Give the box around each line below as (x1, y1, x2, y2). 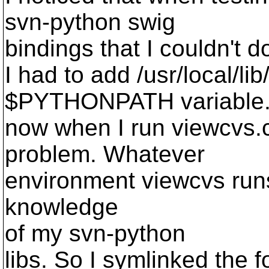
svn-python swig (5, 9, 175, 35)
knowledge (5, 194, 118, 220)
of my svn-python (5, 220, 186, 246)
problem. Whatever (5, 141, 205, 167)
